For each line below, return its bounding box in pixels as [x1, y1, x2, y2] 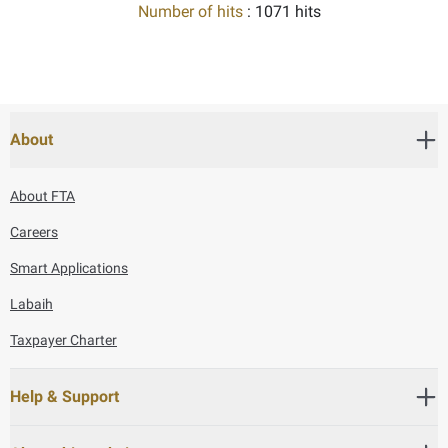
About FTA [10, 187, 75, 204]
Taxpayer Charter [10, 331, 117, 348]
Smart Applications [10, 259, 128, 276]
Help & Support [10, 386, 119, 406]
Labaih [10, 295, 53, 312]
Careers [10, 223, 58, 240]
